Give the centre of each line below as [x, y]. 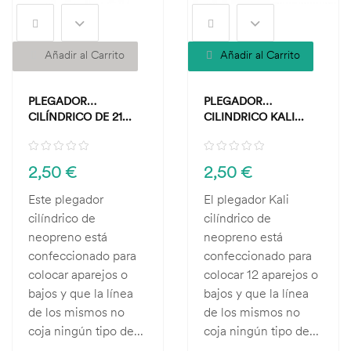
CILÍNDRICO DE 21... [80, 117]
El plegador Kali [246, 199]
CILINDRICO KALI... [254, 117]
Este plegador [66, 199]
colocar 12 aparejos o [261, 274]
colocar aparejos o [78, 274]
